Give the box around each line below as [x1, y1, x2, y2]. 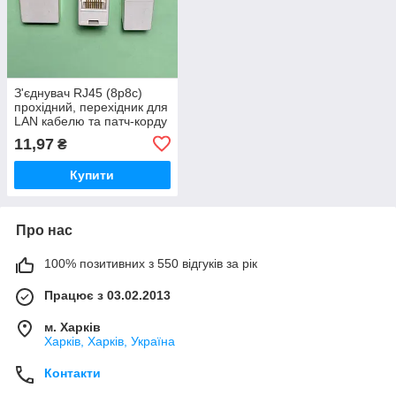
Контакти [44, 365, 101, 380]
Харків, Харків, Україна [44, 333, 175, 348]
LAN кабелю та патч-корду [14, 113, 167, 128]
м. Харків [44, 319, 101, 334]
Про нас [16, 222, 72, 238]
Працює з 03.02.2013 [44, 287, 171, 302]
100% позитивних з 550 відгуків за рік [44, 255, 257, 270]
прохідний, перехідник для [14, 99, 168, 114]
